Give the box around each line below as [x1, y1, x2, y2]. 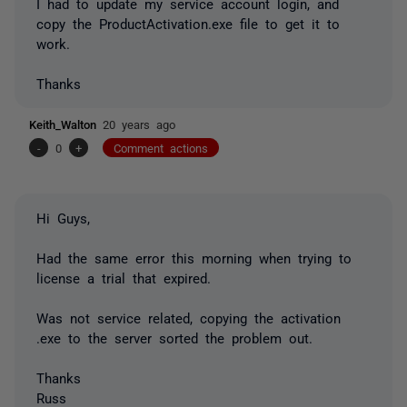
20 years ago [103, 117, 175, 130]
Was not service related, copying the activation [36, 310, 341, 324]
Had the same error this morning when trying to [36, 250, 352, 264]
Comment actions [114, 141, 208, 154]
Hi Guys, [36, 210, 90, 224]
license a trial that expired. [36, 270, 211, 284]
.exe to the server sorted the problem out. [36, 330, 313, 344]
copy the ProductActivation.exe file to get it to [36, 15, 340, 30]
